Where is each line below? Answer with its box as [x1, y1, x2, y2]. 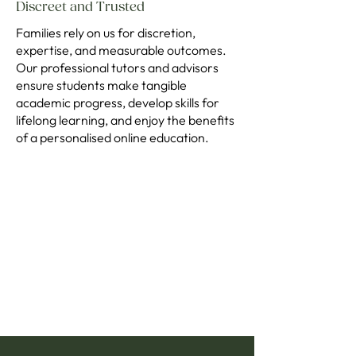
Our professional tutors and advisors [16, 60, 219, 75]
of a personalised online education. [16, 130, 211, 145]
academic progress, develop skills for [16, 95, 219, 110]
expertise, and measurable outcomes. [16, 42, 226, 58]
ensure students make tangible [16, 77, 187, 93]
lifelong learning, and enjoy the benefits [16, 112, 234, 128]
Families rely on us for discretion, [16, 25, 195, 41]
